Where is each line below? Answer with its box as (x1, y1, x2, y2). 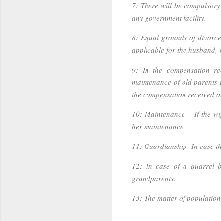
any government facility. (132, 12, 206, 23)
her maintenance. (132, 121, 185, 131)
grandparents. (132, 173, 176, 183)
